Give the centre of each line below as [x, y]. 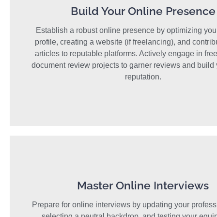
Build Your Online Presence [143, 11]
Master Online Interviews [143, 186]
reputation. [143, 77]
